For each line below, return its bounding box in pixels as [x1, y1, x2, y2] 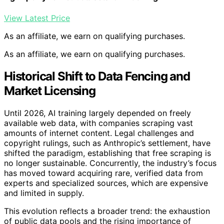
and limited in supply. [4, 187, 84, 198]
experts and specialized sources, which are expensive [4, 177, 208, 188]
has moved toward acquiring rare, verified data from [4, 167, 203, 178]
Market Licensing [4, 83, 95, 98]
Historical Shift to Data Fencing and [4, 68, 190, 83]
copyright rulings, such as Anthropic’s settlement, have [4, 137, 210, 148]
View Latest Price [4, 12, 70, 23]
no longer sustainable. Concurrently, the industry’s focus [4, 157, 216, 168]
